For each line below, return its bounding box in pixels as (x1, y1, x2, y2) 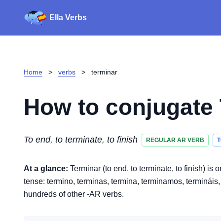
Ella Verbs (49, 13, 87, 22)
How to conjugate (24, 94, 220, 120)
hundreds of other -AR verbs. (24, 190, 124, 198)
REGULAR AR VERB (146, 136, 204, 144)
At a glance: (24, 164, 68, 173)
